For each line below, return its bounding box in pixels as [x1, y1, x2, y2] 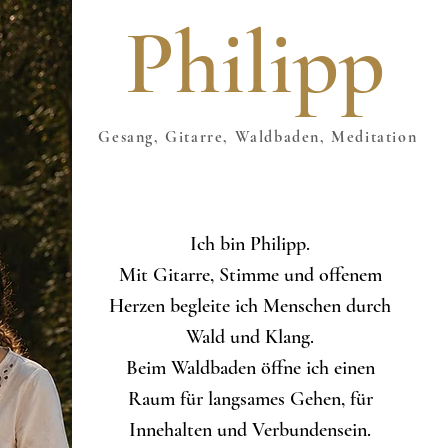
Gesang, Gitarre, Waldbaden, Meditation [98, 127, 423, 147]
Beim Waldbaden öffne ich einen [125, 356, 375, 380]
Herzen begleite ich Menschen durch [109, 294, 392, 318]
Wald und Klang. [186, 325, 315, 349]
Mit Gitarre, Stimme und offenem [118, 263, 382, 287]
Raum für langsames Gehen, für [127, 387, 373, 411]
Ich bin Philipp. [190, 232, 311, 256]
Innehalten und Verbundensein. [129, 418, 372, 442]
